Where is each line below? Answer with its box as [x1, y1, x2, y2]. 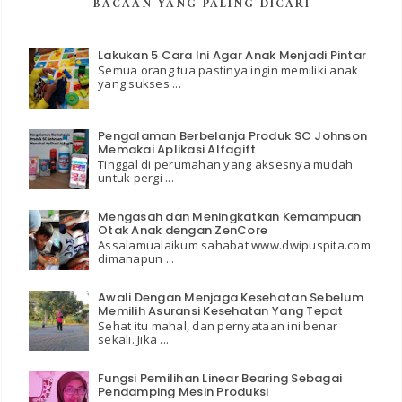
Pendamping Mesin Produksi [98, 382, 269, 400]
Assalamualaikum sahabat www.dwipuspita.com [98, 237, 371, 254]
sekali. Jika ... [98, 331, 170, 348]
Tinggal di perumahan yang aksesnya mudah [98, 156, 354, 173]
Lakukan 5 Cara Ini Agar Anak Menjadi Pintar [98, 46, 367, 64]
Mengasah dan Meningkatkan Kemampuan [98, 207, 362, 225]
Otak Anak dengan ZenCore [98, 221, 268, 239]
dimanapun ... [98, 250, 175, 267]
